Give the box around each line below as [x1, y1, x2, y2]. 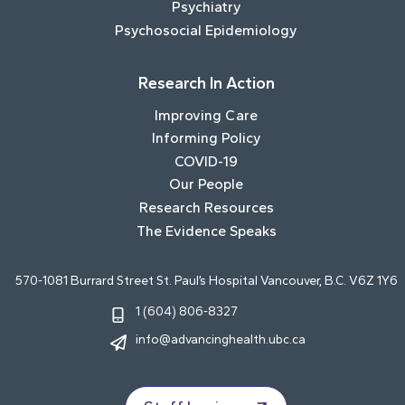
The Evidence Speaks [136, 221, 277, 240]
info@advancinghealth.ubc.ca [136, 331, 306, 346]
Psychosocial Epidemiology [115, 22, 297, 40]
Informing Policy [151, 129, 261, 147]
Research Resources [138, 199, 274, 217]
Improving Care [155, 106, 258, 124]
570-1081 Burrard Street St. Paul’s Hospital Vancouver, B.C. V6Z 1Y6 [14, 273, 398, 288]
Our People [169, 175, 243, 193]
